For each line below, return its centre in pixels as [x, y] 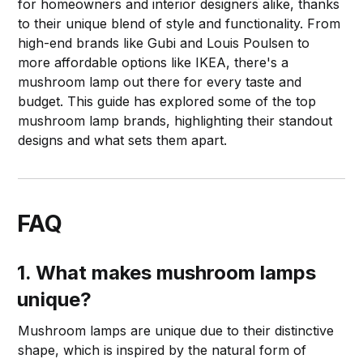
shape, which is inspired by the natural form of [162, 350]
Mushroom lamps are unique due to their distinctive [176, 330]
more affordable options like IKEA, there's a [154, 62]
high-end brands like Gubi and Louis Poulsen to [164, 43]
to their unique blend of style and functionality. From [179, 23]
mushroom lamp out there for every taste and [160, 81]
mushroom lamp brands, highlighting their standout [175, 120]
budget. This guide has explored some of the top [167, 101]
